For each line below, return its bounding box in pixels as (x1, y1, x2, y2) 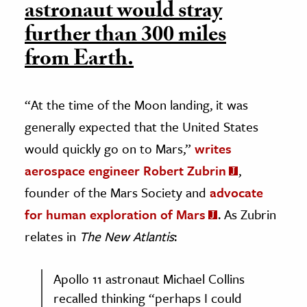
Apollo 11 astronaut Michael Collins (53, 269, 245, 288)
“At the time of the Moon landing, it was (25, 95, 248, 114)
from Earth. (25, 42, 134, 79)
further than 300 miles (25, 18, 226, 56)
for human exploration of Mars (25, 204, 206, 223)
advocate (210, 182, 263, 201)
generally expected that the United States (25, 116, 258, 136)
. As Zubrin (218, 204, 276, 223)
